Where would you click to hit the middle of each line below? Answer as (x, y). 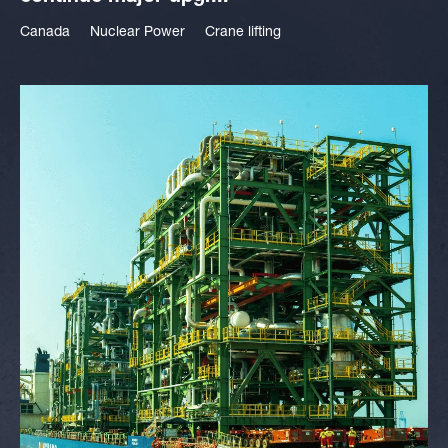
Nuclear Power (137, 33)
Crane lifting (243, 33)
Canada (45, 33)
